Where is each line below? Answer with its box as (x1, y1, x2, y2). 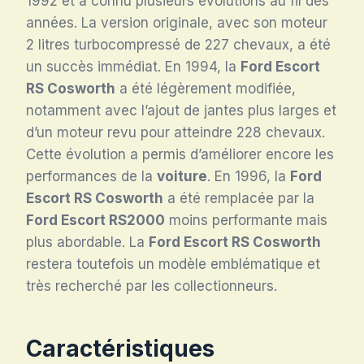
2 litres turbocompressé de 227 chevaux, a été (26, 36, 331, 53)
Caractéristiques (26, 334, 214, 362)
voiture (157, 167, 207, 184)
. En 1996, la (207, 167, 290, 184)
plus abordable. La (26, 233, 149, 250)
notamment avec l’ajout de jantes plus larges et (26, 102, 336, 119)
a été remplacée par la (163, 189, 314, 206)
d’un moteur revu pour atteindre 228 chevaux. (26, 123, 325, 141)
